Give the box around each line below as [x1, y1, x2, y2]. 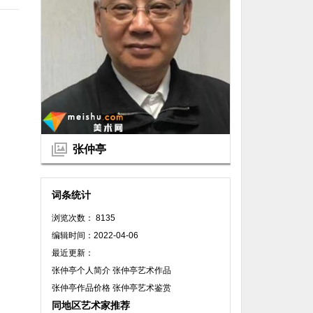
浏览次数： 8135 [52, 212, 115, 223]
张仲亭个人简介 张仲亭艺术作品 [52, 265, 171, 275]
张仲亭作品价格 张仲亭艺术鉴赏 [52, 282, 171, 293]
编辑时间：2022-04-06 [52, 230, 138, 240]
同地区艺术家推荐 [52, 299, 130, 311]
